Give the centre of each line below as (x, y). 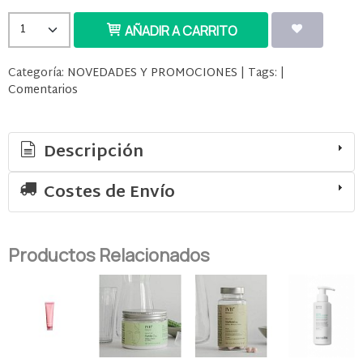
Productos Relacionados (109, 255)
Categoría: (38, 73)
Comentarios (43, 90)
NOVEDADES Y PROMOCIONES (152, 73)
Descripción (92, 153)
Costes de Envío (107, 192)
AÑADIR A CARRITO (180, 30)
